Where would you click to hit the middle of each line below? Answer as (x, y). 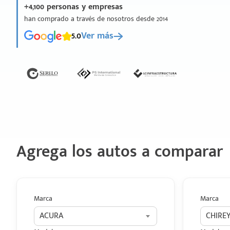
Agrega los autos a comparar (120, 152)
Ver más (97, 36)
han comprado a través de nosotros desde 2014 (96, 19)
